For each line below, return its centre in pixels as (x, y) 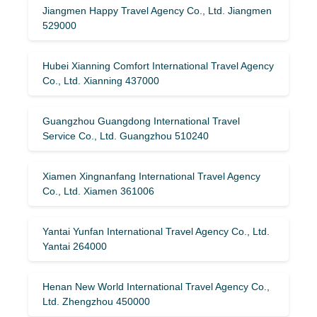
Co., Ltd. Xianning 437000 (101, 80)
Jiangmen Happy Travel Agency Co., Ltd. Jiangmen (157, 10)
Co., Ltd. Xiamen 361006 (98, 191)
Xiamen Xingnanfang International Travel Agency (151, 176)
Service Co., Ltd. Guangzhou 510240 (126, 136)
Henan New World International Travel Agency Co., (156, 286)
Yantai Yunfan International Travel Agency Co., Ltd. (156, 231)
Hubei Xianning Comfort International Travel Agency (158, 65)
